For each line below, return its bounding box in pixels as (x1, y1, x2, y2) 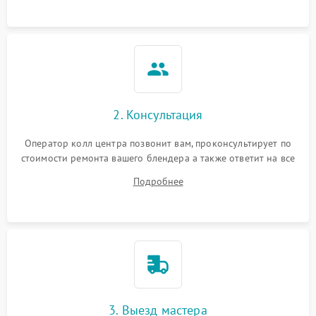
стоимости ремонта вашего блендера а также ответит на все (20, 151, 296, 164)
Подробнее (133, 174, 183, 188)
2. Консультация (113, 106, 203, 123)
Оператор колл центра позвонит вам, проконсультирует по (24, 136, 292, 150)
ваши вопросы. (125, 166, 191, 179)
